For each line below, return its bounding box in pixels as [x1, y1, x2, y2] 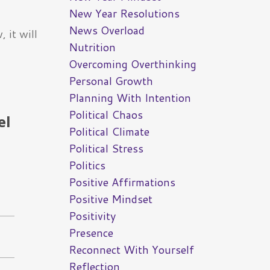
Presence [68, 225, 113, 241]
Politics [68, 157, 105, 174]
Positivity [68, 208, 116, 224]
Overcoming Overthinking [68, 56, 196, 72]
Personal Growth [68, 73, 153, 89]
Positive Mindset [68, 191, 152, 207]
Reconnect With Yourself [68, 242, 194, 258]
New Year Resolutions [68, 5, 180, 22]
